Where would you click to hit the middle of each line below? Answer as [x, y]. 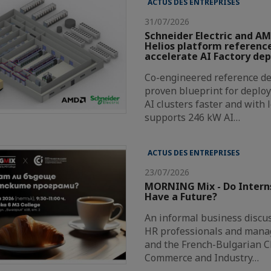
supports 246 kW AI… [193, 117]
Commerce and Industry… [202, 257]
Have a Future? [181, 196]
